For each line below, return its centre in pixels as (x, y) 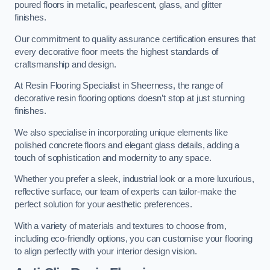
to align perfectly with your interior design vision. (106, 251)
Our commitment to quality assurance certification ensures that (135, 39)
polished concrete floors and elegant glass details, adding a (127, 145)
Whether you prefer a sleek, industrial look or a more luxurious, (134, 179)
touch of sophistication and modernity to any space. (113, 158)
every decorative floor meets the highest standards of (117, 52)
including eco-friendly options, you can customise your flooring (133, 238)
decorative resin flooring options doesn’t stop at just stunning (130, 99)
